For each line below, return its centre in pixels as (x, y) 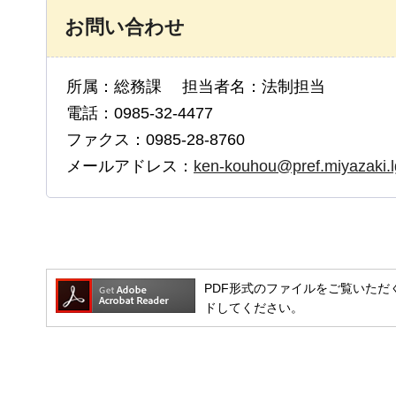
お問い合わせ (125, 27)
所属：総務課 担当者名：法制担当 (196, 86)
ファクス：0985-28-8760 (156, 139)
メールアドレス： (130, 166)
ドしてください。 (254, 307)
